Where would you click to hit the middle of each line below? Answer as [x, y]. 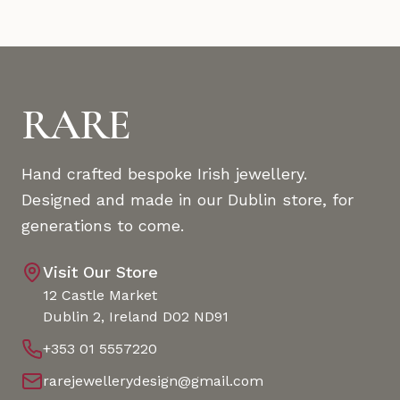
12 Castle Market [100, 295]
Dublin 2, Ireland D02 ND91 [136, 317]
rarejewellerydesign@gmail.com [153, 381]
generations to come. [103, 225]
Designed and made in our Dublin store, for [187, 200]
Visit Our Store [100, 272]
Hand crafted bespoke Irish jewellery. [164, 174]
